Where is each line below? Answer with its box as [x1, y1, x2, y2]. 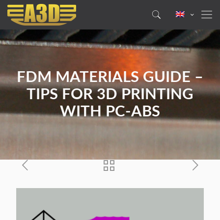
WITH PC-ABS [60, 104, 160, 119]
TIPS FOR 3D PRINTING [27, 87, 193, 102]
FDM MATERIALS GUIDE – [17, 70, 203, 85]
